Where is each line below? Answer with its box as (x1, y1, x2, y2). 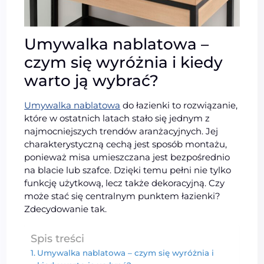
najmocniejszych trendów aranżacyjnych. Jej (24, 126, 219, 137)
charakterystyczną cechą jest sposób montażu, (24, 138, 227, 150)
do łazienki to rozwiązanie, (120, 100, 238, 111)
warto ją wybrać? (24, 71, 159, 91)
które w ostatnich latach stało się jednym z (24, 113, 210, 124)
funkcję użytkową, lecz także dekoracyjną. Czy (24, 177, 225, 189)
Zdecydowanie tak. (24, 203, 107, 215)
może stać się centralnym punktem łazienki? (24, 190, 221, 202)
